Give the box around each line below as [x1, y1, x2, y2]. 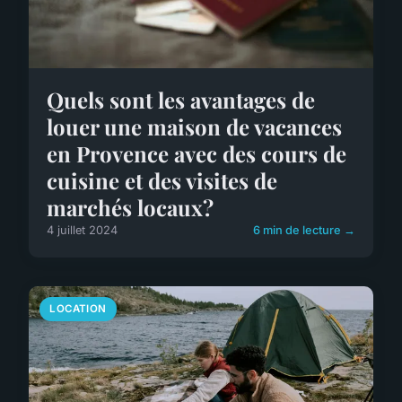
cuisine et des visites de [47, 166, 277, 196]
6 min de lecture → [253, 223, 355, 238]
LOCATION [49, 302, 107, 316]
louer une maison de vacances [47, 112, 342, 142]
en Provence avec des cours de [47, 139, 346, 169]
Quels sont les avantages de [47, 85, 315, 115]
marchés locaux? [47, 193, 214, 223]
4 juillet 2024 [47, 223, 118, 238]
